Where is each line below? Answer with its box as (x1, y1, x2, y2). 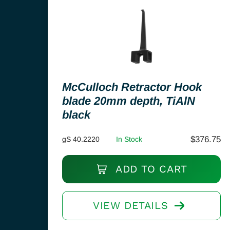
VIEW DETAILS (92, 199, 168, 212)
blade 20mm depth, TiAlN (62, 94, 195, 107)
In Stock (116, 135, 142, 143)
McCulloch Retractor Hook (62, 81, 202, 93)
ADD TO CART (112, 163, 187, 175)
